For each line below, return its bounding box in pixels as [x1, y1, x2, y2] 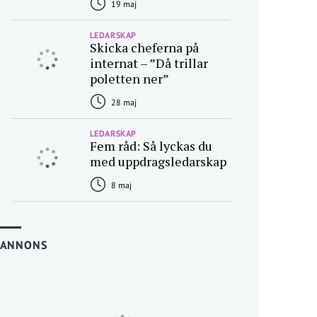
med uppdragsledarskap [89, 153, 226, 170]
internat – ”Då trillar [89, 54, 208, 71]
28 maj [108, 97, 137, 108]
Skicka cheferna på [89, 39, 199, 56]
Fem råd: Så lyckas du [89, 137, 212, 154]
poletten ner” [89, 70, 169, 87]
